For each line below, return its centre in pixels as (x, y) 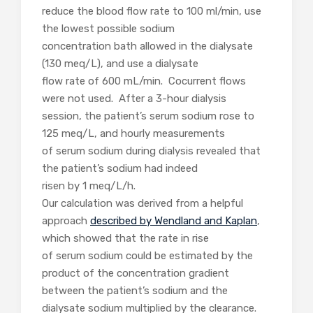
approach (66, 221)
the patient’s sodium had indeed (120, 169)
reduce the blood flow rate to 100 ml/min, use (152, 12)
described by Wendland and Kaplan (174, 221)
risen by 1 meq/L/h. (89, 186)
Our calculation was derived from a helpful (143, 204)
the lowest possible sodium (108, 29)
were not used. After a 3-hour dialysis (134, 99)
